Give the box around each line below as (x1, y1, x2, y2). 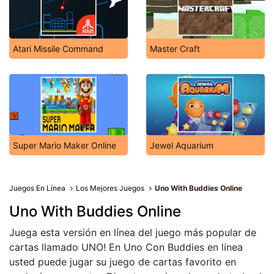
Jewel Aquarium (150, 140, 213, 150)
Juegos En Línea (9, 183, 65, 193)
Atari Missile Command (13, 43, 103, 54)
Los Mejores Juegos (76, 183, 145, 193)
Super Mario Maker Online (13, 140, 116, 150)
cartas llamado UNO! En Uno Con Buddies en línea (9, 241, 243, 253)
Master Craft (150, 43, 200, 54)
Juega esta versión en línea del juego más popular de (9, 226, 256, 239)
